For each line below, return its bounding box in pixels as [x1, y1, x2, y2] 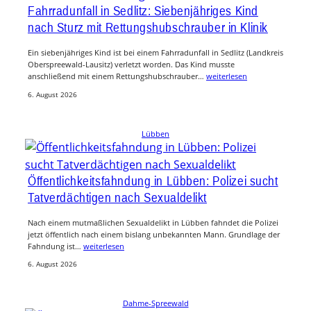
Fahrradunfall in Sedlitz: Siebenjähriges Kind [28, 3, 258, 19]
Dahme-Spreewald [122, 298, 189, 309]
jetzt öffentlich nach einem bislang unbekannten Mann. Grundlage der [28, 228, 280, 239]
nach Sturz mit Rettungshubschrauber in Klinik [28, 19, 268, 35]
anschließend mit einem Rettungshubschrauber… [28, 71, 206, 82]
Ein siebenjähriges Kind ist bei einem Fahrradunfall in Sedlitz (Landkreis [28, 47, 283, 58]
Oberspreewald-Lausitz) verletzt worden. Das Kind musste [28, 59, 235, 70]
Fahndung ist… [28, 240, 83, 251]
